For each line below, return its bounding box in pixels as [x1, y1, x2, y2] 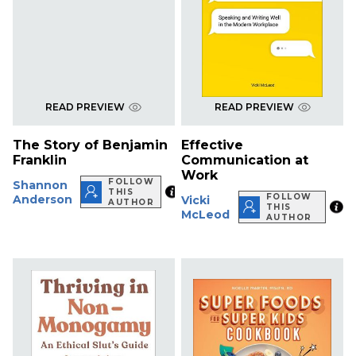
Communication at [181, 153, 309, 168]
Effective [181, 137, 244, 153]
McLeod [181, 207, 230, 222]
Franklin [13, 153, 67, 168]
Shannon [13, 177, 68, 192]
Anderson [13, 192, 72, 207]
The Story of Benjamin [13, 137, 168, 153]
